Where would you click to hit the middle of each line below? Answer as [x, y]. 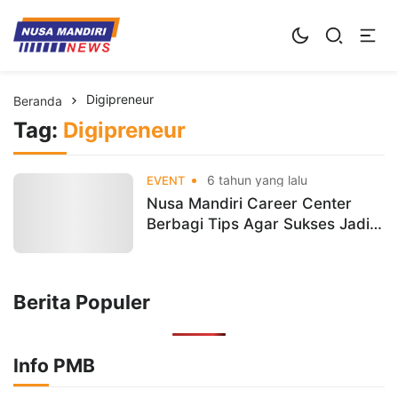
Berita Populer [82, 302]
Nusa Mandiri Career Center [249, 203]
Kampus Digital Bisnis [139, 24]
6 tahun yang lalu [255, 179]
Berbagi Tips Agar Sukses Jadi [258, 223]
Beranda [38, 100]
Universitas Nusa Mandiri [85, 50]
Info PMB [54, 365]
